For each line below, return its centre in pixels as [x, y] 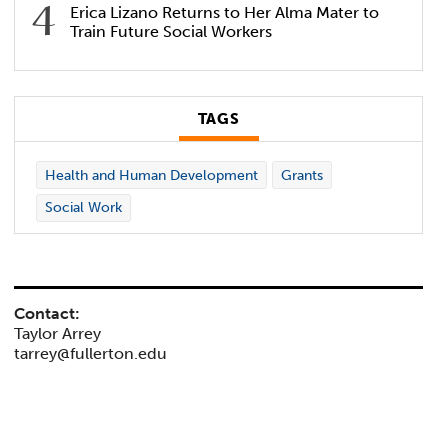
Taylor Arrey [58, 334]
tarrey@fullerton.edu [91, 354]
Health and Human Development [151, 175]
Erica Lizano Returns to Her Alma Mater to [225, 12]
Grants [301, 175]
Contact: [47, 314]
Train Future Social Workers [171, 31]
